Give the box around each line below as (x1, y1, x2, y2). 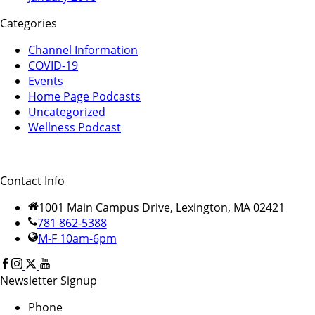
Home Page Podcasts (28, 88, 141, 104)
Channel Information (28, 41, 138, 58)
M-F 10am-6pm (37, 230, 117, 246)
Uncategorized (28, 103, 105, 120)
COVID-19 (28, 57, 78, 73)
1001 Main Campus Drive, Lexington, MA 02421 (38, 199, 285, 215)
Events (28, 72, 63, 89)
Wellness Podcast (28, 119, 121, 135)
